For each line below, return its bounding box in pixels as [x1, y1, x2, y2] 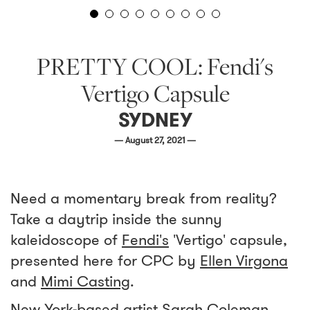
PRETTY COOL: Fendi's [37, 57, 273, 82]
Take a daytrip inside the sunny [10, 208, 222, 230]
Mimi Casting [41, 271, 130, 292]
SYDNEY [118, 107, 192, 134]
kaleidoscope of [10, 229, 122, 250]
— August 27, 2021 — [114, 134, 196, 147]
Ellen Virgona [200, 250, 288, 271]
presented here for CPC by [10, 250, 200, 271]
